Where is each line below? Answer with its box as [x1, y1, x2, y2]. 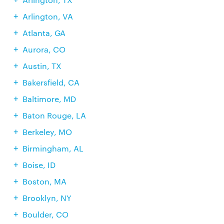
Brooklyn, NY [22, 192, 71, 203]
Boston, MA [22, 176, 66, 186]
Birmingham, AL [22, 143, 83, 153]
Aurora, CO [22, 44, 65, 54]
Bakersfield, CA [22, 77, 79, 87]
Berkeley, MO [22, 126, 72, 137]
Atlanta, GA [22, 27, 65, 38]
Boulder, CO [22, 209, 68, 219]
